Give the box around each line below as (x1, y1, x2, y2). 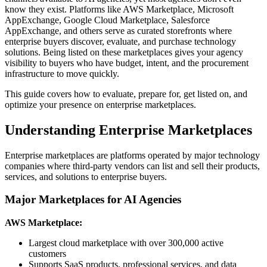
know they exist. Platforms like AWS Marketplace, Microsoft (5, 4, 234, 14)
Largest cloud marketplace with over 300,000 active (29, 238, 223, 249)
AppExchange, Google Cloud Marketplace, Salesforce (5, 14, 210, 25)
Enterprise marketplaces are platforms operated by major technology (5, 150, 260, 160)
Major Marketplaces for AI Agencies (5, 193, 181, 206)
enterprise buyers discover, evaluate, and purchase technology (5, 36, 236, 46)
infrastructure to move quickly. (5, 68, 119, 79)
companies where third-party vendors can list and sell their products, (5, 160, 260, 171)
